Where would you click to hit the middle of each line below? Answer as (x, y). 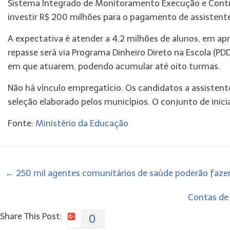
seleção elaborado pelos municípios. (79, 102)
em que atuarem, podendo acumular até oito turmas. (114, 66)
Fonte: (22, 123)
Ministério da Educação (82, 123)
